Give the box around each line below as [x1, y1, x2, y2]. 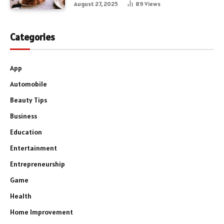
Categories [10, 30, 55, 43]
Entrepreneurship [10, 159, 65, 168]
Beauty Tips [10, 95, 47, 104]
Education [10, 127, 42, 136]
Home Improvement [10, 207, 73, 216]
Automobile [10, 79, 47, 88]
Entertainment [10, 143, 57, 152]
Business [10, 111, 37, 120]
